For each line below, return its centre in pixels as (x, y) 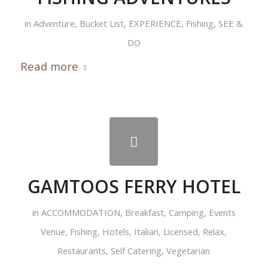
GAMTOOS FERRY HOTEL (134, 186)
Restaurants (82, 250)
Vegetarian (188, 250)
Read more (49, 66)
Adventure (54, 24)
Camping (186, 212)
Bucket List (102, 24)
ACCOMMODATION (80, 212)
